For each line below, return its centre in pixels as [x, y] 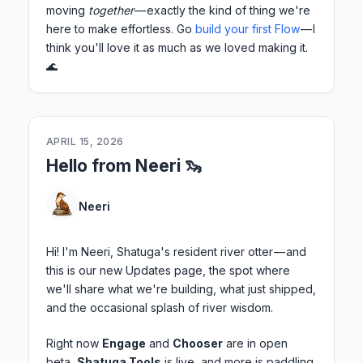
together [111, 11]
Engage [124, 344]
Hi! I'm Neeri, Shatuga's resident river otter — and [176, 252]
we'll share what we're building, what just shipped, [181, 289]
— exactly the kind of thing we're [222, 11]
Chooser [198, 344]
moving [67, 11]
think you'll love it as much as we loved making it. [177, 48]
